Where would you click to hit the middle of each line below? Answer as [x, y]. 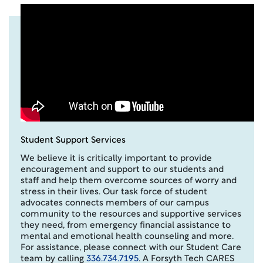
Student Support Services [73, 141]
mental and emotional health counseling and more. [127, 237]
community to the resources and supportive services [131, 215]
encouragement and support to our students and [122, 170]
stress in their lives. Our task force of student [114, 192]
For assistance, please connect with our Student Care [131, 248]
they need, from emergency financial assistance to [126, 226]
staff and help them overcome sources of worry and [129, 181]
